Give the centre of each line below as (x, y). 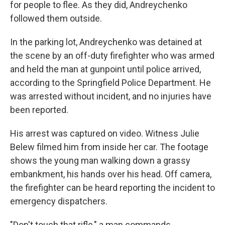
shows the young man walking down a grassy (100, 160)
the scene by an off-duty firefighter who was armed (112, 55)
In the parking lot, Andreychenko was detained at (106, 42)
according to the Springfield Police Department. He (110, 83)
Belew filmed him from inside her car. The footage (109, 147)
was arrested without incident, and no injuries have (111, 96)
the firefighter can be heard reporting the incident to (113, 188)
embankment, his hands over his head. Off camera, (111, 174)
